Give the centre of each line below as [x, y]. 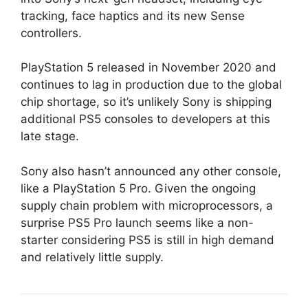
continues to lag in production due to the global [151, 85]
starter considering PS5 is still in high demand [147, 240]
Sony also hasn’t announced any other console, [151, 171]
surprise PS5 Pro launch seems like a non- [137, 222]
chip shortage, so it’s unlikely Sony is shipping [146, 102]
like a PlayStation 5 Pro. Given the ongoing [138, 188]
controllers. [51, 33]
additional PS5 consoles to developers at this [145, 119]
